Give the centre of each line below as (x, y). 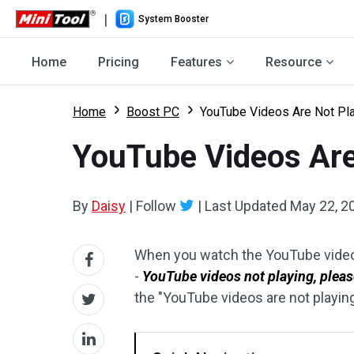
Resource (294, 62)
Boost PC (153, 112)
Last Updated (246, 206)
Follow (156, 206)
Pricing (119, 62)
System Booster (174, 19)
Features (196, 62)
